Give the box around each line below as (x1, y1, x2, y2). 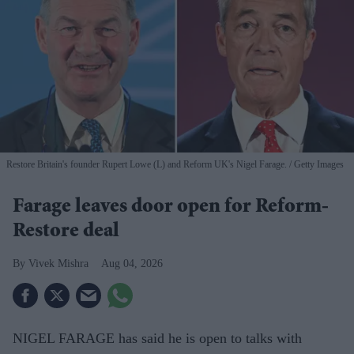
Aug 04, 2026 (101, 257, 163, 269)
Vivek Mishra (28, 257, 88, 269)
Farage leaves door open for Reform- (13, 197, 329, 218)
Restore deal (13, 221, 119, 243)
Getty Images (292, 158, 344, 170)
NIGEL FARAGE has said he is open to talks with (13, 330, 302, 346)
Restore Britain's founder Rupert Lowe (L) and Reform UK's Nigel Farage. (6, 158, 287, 170)
